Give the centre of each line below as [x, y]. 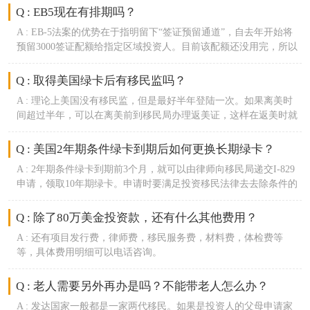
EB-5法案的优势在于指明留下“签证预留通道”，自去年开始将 [162, 32]
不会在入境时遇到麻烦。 [70, 130]
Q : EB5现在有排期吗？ [76, 12]
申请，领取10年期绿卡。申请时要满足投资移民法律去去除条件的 [157, 184]
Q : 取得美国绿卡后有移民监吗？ [101, 81]
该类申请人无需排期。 [65, 61]
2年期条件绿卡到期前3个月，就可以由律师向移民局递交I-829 [163, 169]
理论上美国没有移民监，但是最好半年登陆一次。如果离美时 [162, 101]
